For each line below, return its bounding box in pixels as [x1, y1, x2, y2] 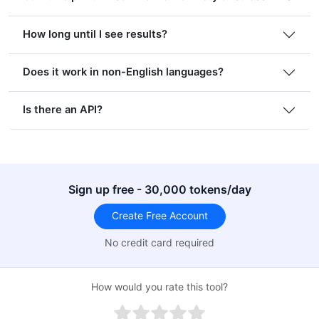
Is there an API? [23, 103, 103, 117]
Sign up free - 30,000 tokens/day [68, 182, 251, 197]
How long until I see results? [23, 28, 167, 41]
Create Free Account [111, 209, 208, 222]
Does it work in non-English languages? [23, 66, 224, 79]
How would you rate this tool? [91, 280, 228, 293]
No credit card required [105, 236, 214, 249]
